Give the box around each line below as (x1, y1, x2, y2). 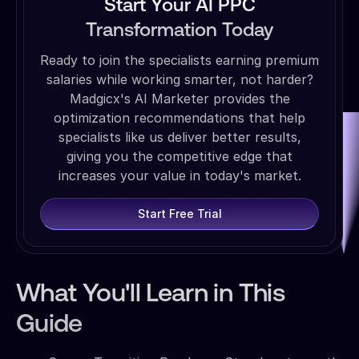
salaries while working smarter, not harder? (46, 71, 313, 87)
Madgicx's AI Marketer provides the (69, 90, 290, 107)
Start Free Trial (137, 207, 222, 221)
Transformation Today (86, 21, 273, 41)
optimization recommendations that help (54, 109, 305, 126)
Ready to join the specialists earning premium (40, 51, 319, 68)
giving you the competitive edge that (67, 147, 292, 164)
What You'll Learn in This (16, 281, 284, 308)
